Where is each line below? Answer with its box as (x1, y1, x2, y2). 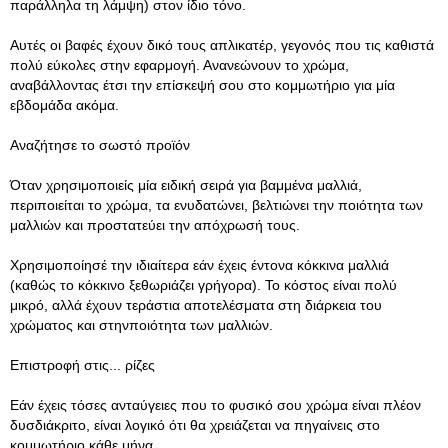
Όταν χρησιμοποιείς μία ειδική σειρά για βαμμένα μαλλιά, (10, 177, 362, 193)
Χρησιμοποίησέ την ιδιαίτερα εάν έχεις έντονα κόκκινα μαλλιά (10, 257, 389, 273)
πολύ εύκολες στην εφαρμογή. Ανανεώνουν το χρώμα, (10, 57, 349, 73)
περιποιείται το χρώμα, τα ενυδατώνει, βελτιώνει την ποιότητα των (10, 197, 423, 213)
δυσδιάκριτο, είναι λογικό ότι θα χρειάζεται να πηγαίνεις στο (10, 417, 380, 433)
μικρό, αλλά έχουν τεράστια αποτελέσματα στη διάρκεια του (10, 297, 382, 313)
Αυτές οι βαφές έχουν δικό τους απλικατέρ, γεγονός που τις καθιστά (10, 37, 434, 53)
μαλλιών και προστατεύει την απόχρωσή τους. (10, 217, 300, 233)
